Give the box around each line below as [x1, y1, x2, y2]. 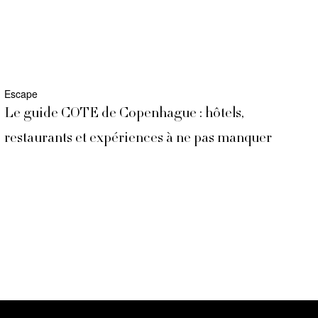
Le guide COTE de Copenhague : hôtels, [4, 106, 244, 122]
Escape [4, 87, 38, 102]
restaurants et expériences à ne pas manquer [4, 131, 272, 147]
